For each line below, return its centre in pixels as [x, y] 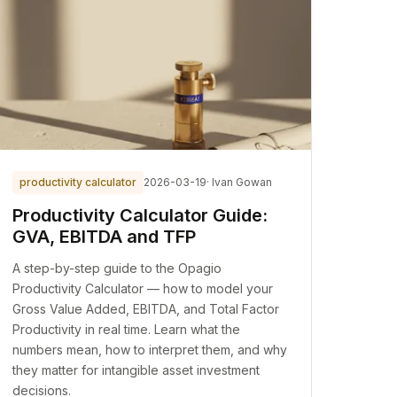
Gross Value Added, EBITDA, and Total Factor [146, 309]
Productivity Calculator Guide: [140, 215]
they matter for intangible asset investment [136, 370]
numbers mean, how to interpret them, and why [150, 350]
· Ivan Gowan [240, 182]
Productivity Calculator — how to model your [143, 288]
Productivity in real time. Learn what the [127, 329]
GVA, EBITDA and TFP [105, 237]
